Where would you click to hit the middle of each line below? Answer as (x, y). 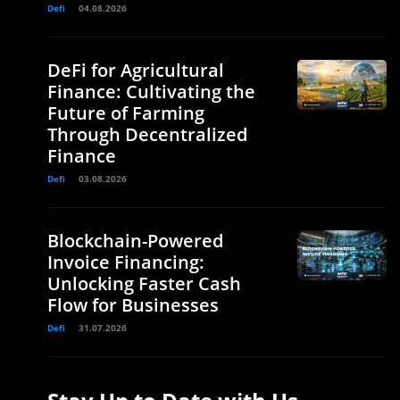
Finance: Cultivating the (151, 91)
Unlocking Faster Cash (144, 283)
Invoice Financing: (126, 262)
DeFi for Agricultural (136, 70)
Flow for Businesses (133, 304)
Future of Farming (126, 112)
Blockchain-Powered (135, 240)
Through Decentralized (147, 134)
